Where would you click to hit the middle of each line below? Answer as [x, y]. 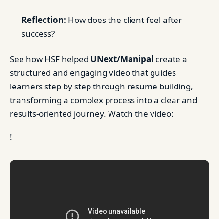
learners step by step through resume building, [101, 86]
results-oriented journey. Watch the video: [92, 114]
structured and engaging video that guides [93, 73]
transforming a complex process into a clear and [103, 100]
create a [170, 59]
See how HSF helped [50, 59]
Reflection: [44, 20]
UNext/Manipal [122, 59]
